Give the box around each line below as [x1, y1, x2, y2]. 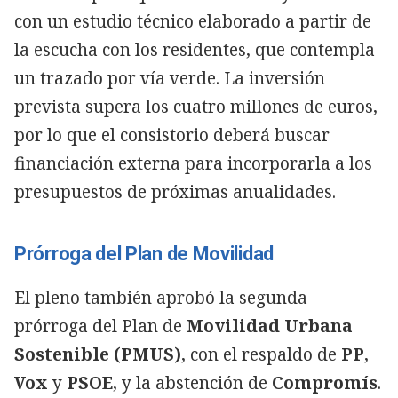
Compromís [272, 370, 378, 394]
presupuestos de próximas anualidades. [14, 179, 336, 203]
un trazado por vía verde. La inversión [14, 66, 325, 90]
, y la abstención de [113, 370, 272, 394]
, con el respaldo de [181, 342, 337, 366]
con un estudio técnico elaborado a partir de [14, 9, 371, 33]
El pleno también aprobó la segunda [14, 285, 307, 309]
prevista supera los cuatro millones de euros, [14, 94, 378, 118]
